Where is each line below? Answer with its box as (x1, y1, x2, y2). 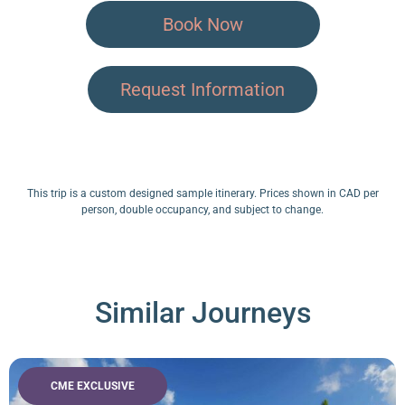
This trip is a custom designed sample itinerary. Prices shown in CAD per (26, 187, 379, 201)
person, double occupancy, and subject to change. (81, 203, 324, 217)
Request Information (120, 79, 285, 101)
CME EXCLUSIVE (51, 379, 135, 392)
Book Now (162, 14, 243, 36)
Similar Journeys (94, 295, 311, 330)
